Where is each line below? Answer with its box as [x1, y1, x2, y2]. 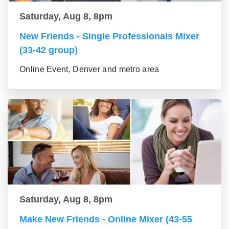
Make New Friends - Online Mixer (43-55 [19, 214, 192, 224]
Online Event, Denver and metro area [19, 64, 159, 74]
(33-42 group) [19, 44, 78, 55]
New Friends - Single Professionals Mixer [19, 31, 199, 41]
